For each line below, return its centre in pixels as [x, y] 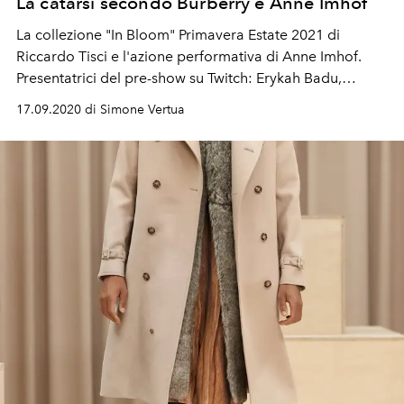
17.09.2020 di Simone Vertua [100, 109]
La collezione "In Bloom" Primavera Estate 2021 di [178, 34]
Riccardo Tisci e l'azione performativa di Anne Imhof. [189, 56]
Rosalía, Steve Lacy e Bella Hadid [124, 99]
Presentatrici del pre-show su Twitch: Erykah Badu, [179, 78]
